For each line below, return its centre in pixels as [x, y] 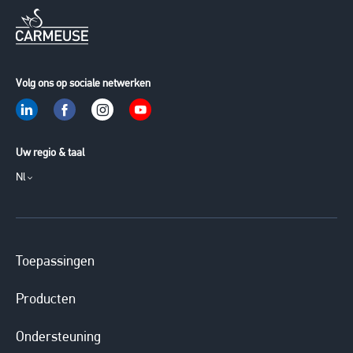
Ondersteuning [58, 337]
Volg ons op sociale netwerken [83, 84]
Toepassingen [55, 262]
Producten [46, 299]
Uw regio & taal [50, 154]
